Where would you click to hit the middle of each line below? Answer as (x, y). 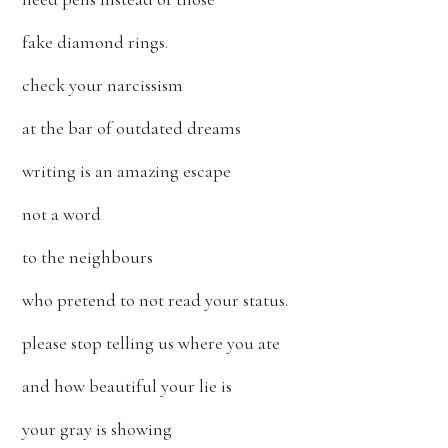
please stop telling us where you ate (151, 343)
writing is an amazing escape (126, 171)
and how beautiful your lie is (127, 386)
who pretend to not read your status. (155, 300)
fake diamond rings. (95, 42)
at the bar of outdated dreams (131, 128)
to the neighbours (87, 257)
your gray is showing (97, 429)
